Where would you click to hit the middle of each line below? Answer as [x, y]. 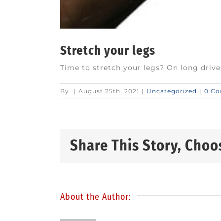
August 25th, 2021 [109, 91]
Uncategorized [172, 91]
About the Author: [96, 197]
